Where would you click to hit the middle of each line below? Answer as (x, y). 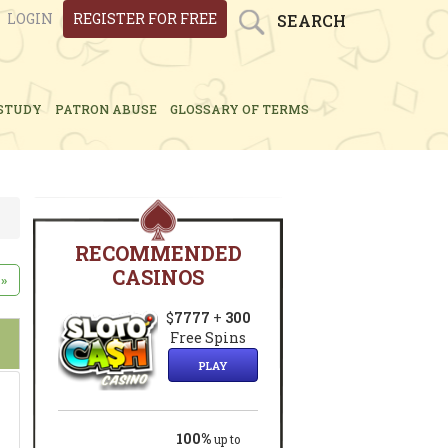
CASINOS (158, 277)
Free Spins (208, 337)
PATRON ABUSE (105, 109)
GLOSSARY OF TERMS (239, 109)
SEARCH (311, 20)
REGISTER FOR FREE (145, 18)
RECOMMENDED (158, 253)
